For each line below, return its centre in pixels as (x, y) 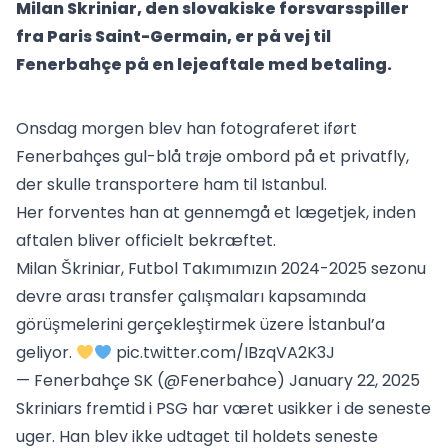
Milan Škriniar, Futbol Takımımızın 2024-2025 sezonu (221, 268)
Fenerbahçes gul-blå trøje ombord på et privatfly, (212, 156)
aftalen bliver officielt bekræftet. (146, 240)
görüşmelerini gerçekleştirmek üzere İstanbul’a (200, 324)
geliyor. (46, 352)
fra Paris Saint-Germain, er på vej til (173, 36)
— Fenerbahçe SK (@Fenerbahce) (152, 380)
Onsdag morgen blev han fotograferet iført (186, 128)
